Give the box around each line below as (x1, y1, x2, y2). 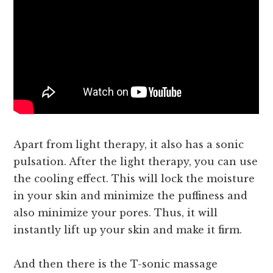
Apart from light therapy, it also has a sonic (13, 138, 244, 151)
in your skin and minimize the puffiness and (13, 190, 248, 202)
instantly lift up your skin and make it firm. (13, 224, 243, 236)
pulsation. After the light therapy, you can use (13, 155, 258, 168)
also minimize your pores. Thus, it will (13, 207, 218, 219)
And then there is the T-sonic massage (13, 258, 218, 271)
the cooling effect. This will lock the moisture (13, 172, 255, 185)
